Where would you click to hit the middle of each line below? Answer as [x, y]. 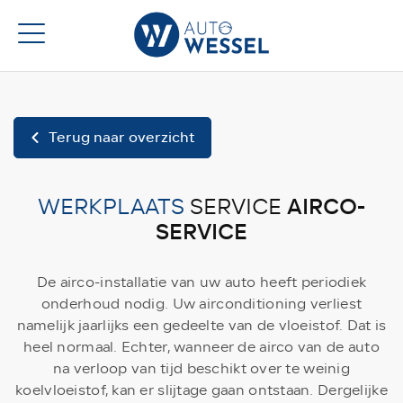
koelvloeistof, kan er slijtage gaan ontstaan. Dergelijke [201, 390]
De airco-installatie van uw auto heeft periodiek [201, 282]
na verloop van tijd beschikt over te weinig [201, 369]
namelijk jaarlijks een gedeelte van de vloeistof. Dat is [201, 326]
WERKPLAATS [111, 207]
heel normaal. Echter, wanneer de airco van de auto [201, 347]
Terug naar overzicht [121, 137]
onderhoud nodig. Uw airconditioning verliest [201, 304]
